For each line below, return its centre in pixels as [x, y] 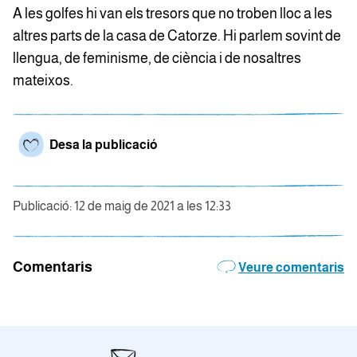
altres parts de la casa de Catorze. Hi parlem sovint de [177, 36]
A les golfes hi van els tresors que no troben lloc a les [173, 14]
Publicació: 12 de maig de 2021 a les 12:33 [122, 206]
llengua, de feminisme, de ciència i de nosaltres [157, 59]
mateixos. [43, 81]
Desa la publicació [104, 145]
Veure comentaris [291, 268]
